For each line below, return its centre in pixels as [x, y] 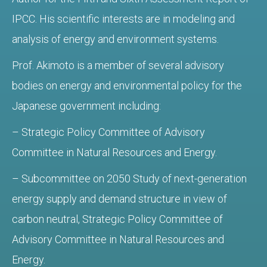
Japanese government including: [86, 106]
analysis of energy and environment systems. [115, 39]
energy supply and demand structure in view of [119, 199]
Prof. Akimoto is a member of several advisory [118, 66]
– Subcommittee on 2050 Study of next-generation [129, 179]
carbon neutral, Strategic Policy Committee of [117, 219]
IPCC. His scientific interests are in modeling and [123, 19]
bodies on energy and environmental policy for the [127, 86]
